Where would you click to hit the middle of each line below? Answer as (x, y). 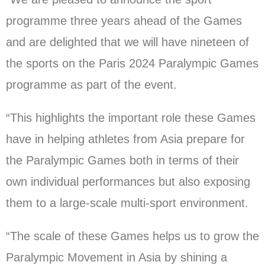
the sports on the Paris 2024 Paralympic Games (132, 63)
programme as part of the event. (91, 84)
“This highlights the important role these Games (131, 117)
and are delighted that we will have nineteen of (127, 42)
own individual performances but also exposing (128, 181)
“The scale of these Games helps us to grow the (132, 236)
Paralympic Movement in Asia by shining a (117, 257)
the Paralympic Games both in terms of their (122, 160)
